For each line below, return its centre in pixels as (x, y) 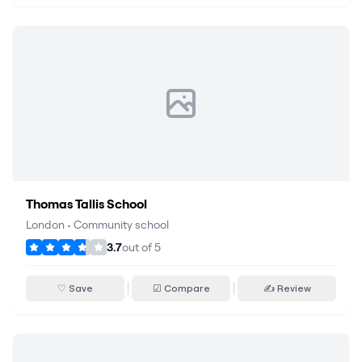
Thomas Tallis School (86, 204)
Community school (121, 225)
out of (138, 247)
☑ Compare (181, 288)
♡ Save (75, 288)
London (45, 225)
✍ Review (287, 288)
